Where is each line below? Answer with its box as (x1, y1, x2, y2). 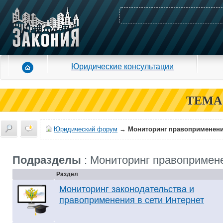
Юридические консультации (71, 62, 174, 71)
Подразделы (12, 154, 81, 166)
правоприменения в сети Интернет (59, 195, 204, 205)
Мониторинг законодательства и (59, 184, 194, 194)
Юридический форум (54, 125, 117, 133)
